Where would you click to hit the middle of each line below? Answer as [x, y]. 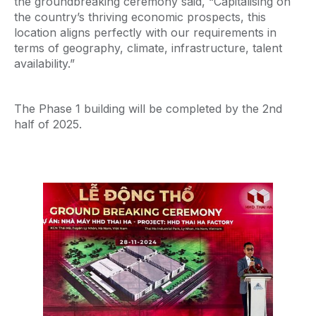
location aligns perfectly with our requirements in [145, 32]
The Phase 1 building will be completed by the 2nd [148, 109]
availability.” [44, 63]
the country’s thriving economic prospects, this [140, 17]
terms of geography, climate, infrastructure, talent [148, 48]
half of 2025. [48, 124]
